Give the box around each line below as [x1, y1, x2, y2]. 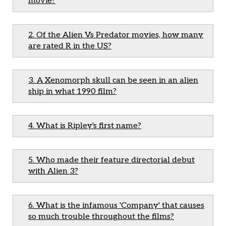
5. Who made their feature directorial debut [28, 155, 195, 165]
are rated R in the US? [28, 41, 111, 51]
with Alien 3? [28, 166, 78, 176]
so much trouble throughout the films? [28, 212, 174, 221]
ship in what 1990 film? [28, 87, 117, 96]
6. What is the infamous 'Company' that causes [28, 201, 204, 210]
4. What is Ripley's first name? [28, 121, 141, 131]
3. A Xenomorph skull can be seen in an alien [28, 76, 198, 85]
